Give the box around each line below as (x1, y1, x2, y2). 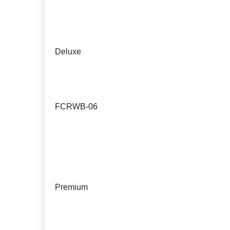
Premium (55, 182, 88, 191)
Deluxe (55, 47, 81, 56)
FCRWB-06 (55, 102, 98, 111)
